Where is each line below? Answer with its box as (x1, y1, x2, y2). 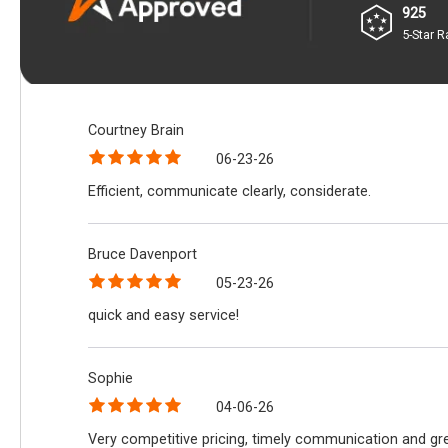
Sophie (88, 369, 134, 387)
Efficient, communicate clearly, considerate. (88, 183, 372, 201)
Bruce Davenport (88, 245, 198, 263)
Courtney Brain (88, 121, 185, 139)
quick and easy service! (88, 307, 240, 325)
